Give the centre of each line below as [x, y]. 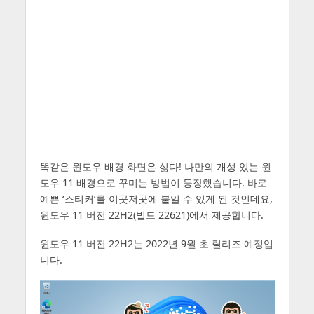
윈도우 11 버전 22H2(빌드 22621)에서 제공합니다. [151, 215]
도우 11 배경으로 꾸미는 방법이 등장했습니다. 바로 [153, 183]
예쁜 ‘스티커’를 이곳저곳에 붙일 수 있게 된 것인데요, [156, 199]
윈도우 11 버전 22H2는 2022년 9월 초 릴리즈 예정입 [156, 244]
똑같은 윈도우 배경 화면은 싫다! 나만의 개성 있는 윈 [155, 167]
